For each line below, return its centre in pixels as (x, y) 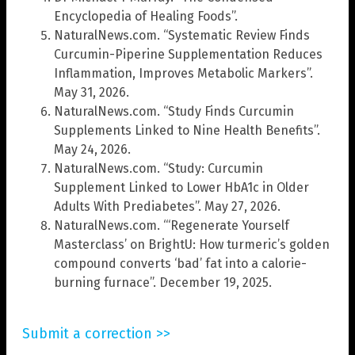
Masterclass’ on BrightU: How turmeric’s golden (192, 244)
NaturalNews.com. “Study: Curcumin (158, 168)
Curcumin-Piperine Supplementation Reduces (188, 54)
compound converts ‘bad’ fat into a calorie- (180, 263)
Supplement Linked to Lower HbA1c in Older (181, 187)
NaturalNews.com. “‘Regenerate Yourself (172, 225)
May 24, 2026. (92, 149)
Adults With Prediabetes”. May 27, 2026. (167, 206)
